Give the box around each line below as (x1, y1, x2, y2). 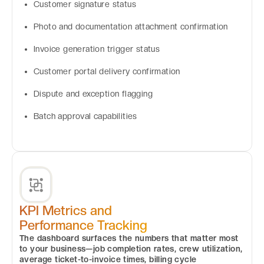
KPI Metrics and (19, 202, 112, 218)
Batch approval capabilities (34, 111, 137, 121)
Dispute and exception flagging (34, 89, 153, 98)
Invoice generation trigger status (34, 44, 160, 54)
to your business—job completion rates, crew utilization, (19, 243, 243, 253)
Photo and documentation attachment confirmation (34, 22, 228, 31)
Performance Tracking (19, 217, 147, 233)
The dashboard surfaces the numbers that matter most (19, 233, 239, 243)
